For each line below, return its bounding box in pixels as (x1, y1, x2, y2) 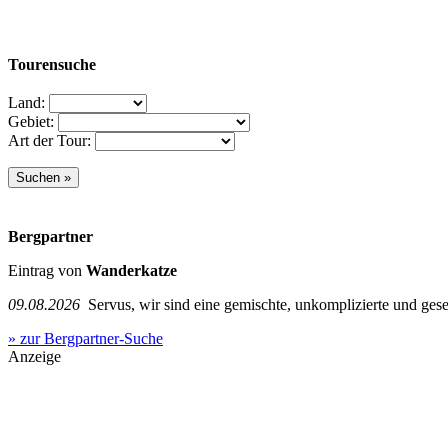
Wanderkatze (86, 261, 177, 279)
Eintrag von (8, 261, 86, 279)
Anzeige (8, 347, 61, 365)
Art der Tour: (8, 131, 91, 149)
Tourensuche (8, 55, 96, 73)
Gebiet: (8, 112, 54, 130)
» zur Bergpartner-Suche (8, 329, 163, 347)
